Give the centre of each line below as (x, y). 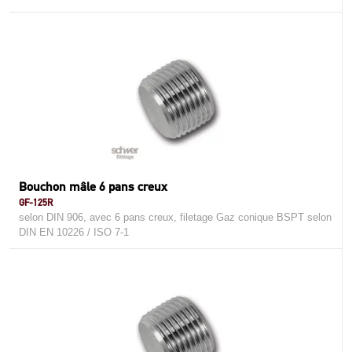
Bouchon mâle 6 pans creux (93, 187)
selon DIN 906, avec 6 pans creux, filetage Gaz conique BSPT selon (175, 217)
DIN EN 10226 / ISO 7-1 (74, 232)
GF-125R (36, 202)
